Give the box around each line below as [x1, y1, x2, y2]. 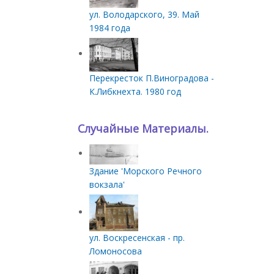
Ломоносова [89, 245, 142, 257]
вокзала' [89, 178, 125, 190]
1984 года [89, 21, 130, 34]
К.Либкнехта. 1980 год [89, 86, 181, 97]
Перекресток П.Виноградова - [89, 72, 214, 84]
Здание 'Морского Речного [89, 165, 202, 177]
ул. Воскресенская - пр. [89, 231, 185, 243]
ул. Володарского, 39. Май [89, 8, 199, 20]
